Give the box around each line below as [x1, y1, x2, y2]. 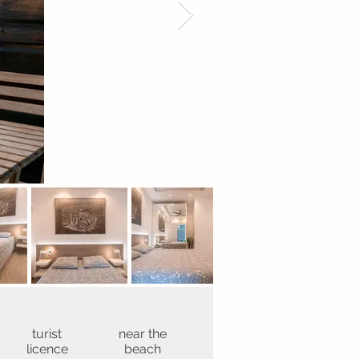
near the [118, 326, 167, 341]
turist [32, 326, 62, 341]
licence [26, 341, 68, 357]
